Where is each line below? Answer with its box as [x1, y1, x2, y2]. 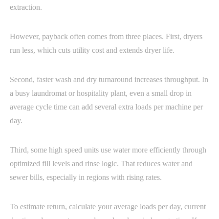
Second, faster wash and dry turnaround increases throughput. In [10, 75, 208, 84]
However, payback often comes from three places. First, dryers [10, 32, 202, 41]
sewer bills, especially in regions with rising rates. [10, 173, 162, 181]
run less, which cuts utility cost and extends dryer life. [10, 45, 175, 54]
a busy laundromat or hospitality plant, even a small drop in [10, 88, 192, 97]
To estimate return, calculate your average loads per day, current [10, 202, 206, 211]
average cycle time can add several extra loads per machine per [10, 102, 203, 111]
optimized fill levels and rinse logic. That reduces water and [10, 159, 193, 168]
